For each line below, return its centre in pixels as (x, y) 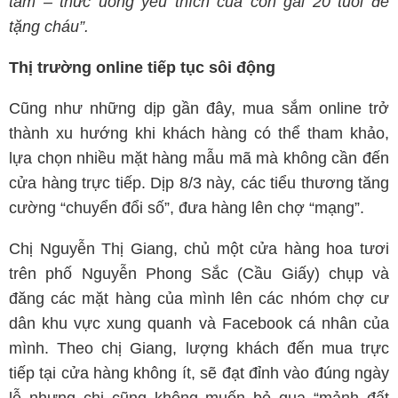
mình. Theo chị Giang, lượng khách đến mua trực (199, 348)
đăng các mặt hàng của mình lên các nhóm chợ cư (199, 298)
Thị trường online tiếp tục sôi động (142, 68)
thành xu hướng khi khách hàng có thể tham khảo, (199, 133)
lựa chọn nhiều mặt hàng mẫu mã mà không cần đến (199, 158)
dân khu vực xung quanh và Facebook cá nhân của (199, 323)
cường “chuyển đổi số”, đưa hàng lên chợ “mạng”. (187, 208)
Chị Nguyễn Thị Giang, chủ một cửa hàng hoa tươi (199, 249)
